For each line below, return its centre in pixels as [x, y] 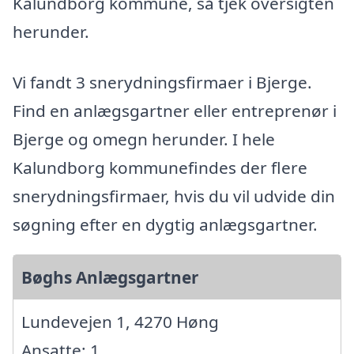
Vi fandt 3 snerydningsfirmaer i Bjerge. [162, 82]
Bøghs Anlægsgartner [110, 277]
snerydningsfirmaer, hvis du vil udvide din [174, 196]
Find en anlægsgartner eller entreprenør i [175, 110]
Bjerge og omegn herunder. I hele [144, 139]
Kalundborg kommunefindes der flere [160, 167]
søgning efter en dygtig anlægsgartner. [165, 224]
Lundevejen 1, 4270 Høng [120, 321]
